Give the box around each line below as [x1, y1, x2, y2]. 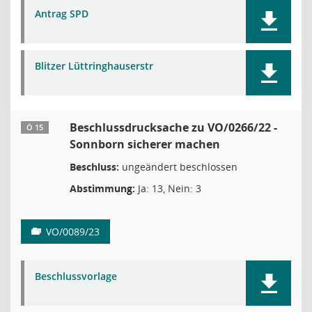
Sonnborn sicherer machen [70, 136, 220, 152]
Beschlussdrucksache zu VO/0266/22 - [70, 120, 277, 135]
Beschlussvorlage [35, 270, 117, 283]
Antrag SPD [35, 7, 88, 20]
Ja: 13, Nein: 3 [135, 182, 201, 195]
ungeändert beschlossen [119, 160, 237, 173]
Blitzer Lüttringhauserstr [35, 59, 153, 72]
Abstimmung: [70, 182, 135, 195]
